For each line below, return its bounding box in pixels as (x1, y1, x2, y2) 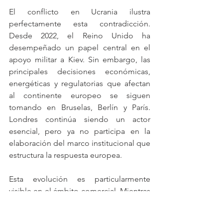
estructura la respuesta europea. (9, 150, 122, 160)
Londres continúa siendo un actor (9, 114, 150, 124)
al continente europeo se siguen (9, 91, 150, 100)
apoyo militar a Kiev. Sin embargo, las (9, 55, 150, 64)
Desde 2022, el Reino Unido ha (9, 31, 150, 40)
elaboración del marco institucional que (9, 138, 150, 148)
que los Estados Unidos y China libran (9, 198, 150, 208)
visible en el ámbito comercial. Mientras (9, 186, 150, 196)
